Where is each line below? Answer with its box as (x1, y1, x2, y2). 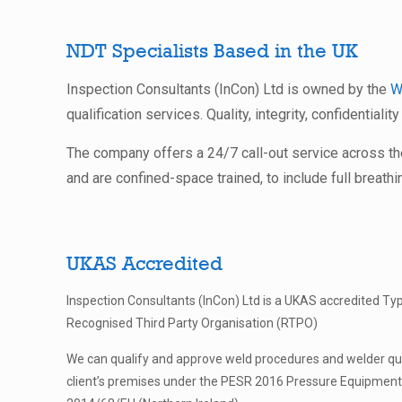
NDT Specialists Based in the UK (66, 39, 358, 63)
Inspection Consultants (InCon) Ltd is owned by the (66, 81, 390, 99)
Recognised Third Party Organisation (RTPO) (66, 316, 318, 331)
